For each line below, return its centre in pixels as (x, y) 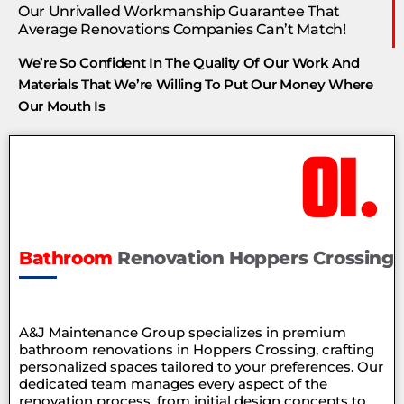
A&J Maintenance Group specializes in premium (183, 333)
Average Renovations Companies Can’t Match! (182, 30)
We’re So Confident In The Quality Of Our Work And (189, 63)
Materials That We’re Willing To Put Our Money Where (196, 85)
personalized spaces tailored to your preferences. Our (201, 367)
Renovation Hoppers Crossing (256, 258)
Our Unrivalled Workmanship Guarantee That (179, 12)
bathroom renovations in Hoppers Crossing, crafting (197, 350)
